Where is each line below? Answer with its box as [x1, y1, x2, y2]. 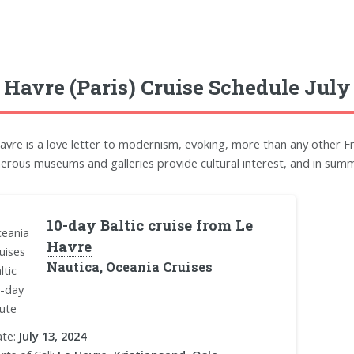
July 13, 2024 [18, 328, 86, 345]
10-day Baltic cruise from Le [46, 215, 253, 235]
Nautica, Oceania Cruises [46, 258, 213, 275]
